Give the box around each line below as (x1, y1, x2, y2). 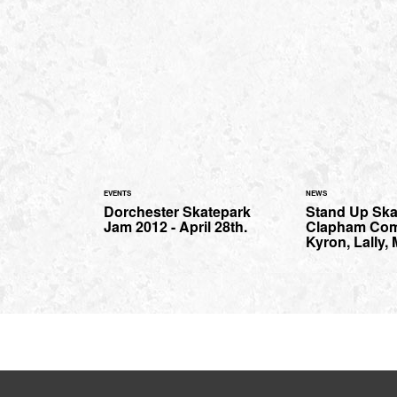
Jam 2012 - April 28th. (104, 216, 247, 237)
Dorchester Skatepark (104, 201, 251, 222)
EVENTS (104, 188, 131, 198)
